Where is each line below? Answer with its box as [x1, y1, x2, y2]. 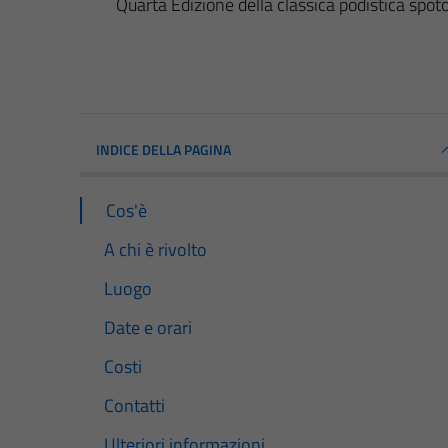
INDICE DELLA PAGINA [96, 138, 231, 160]
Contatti [104, 392, 165, 420]
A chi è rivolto [104, 235, 207, 263]
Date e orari [104, 313, 192, 341]
